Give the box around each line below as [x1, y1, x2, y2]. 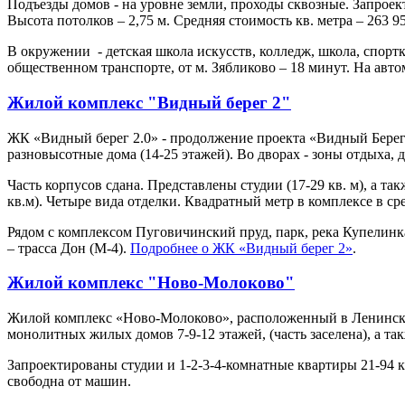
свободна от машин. [7, 373, 131, 390]
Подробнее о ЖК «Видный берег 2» [130, 240, 353, 256]
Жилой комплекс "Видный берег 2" [7, 92, 291, 112]
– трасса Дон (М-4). [7, 240, 130, 256]
